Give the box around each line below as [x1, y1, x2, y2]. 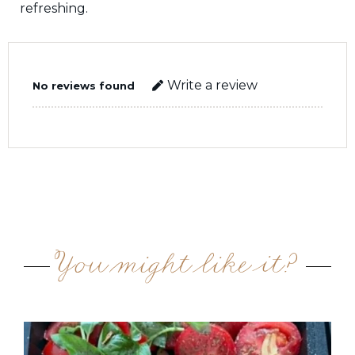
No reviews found [32, 78, 135, 92]
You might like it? [57, 254, 298, 281]
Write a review [167, 78, 258, 94]
